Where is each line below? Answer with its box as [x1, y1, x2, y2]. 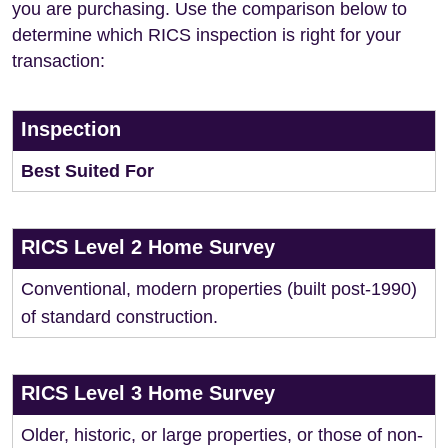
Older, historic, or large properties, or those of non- [21, 425, 423, 445]
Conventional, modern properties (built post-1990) [21, 279, 417, 299]
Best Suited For [21, 161, 154, 181]
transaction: [12, 51, 105, 71]
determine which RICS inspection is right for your [12, 25, 401, 45]
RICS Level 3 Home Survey [21, 382, 275, 404]
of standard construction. [21, 307, 218, 327]
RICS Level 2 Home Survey [21, 236, 275, 258]
